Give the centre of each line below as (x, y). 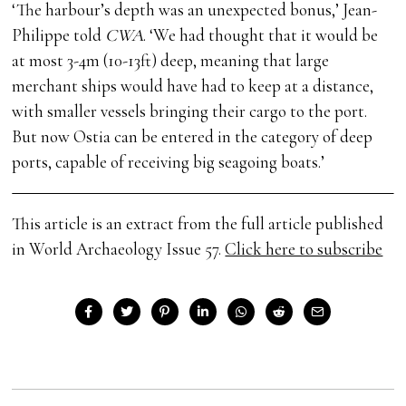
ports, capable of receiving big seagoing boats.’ (169, 162)
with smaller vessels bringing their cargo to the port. (190, 111)
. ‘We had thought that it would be (261, 35)
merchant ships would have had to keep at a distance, (193, 86)
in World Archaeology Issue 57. (119, 249)
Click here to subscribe (304, 249)
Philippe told (59, 35)
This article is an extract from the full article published (198, 224)
